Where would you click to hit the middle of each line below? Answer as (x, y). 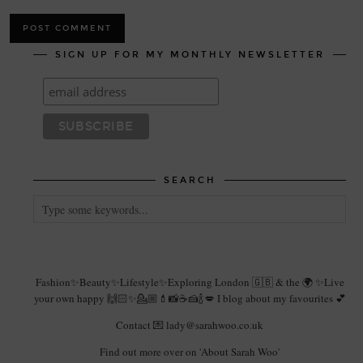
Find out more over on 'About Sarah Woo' (190, 352)
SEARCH (190, 180)
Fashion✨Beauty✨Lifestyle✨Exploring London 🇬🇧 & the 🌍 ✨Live (190, 282)
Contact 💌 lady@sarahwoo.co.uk (190, 325)
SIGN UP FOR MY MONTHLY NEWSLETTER (190, 55)
